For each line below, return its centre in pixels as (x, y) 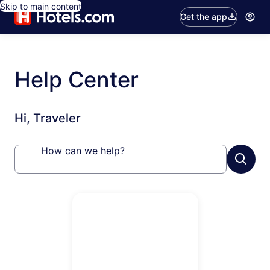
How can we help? (83, 151)
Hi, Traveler (48, 118)
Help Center (77, 80)
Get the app (204, 17)
